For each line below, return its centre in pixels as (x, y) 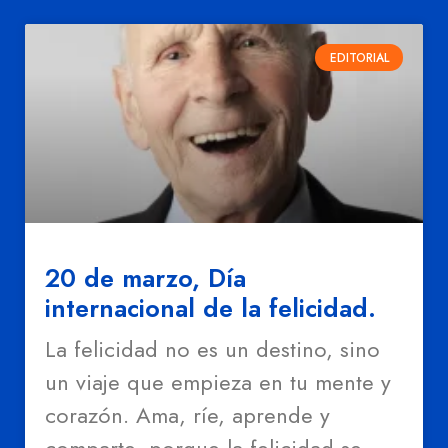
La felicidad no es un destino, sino (212, 349)
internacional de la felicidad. (210, 308)
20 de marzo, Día (145, 278)
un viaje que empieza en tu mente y (218, 382)
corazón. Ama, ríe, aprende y (187, 415)
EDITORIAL (359, 57)
